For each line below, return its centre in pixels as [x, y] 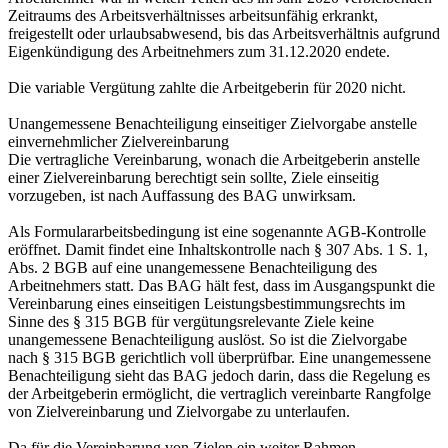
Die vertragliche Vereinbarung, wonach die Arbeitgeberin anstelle [214, 159]
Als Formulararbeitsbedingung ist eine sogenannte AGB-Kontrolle [217, 231]
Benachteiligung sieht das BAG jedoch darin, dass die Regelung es [219, 375]
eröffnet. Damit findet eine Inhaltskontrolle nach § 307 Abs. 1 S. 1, [218, 249]
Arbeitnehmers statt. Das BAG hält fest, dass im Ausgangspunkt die [221, 285]
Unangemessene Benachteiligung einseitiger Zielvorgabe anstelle [212, 123]
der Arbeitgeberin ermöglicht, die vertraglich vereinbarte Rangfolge [219, 393]
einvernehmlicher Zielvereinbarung [120, 141]
